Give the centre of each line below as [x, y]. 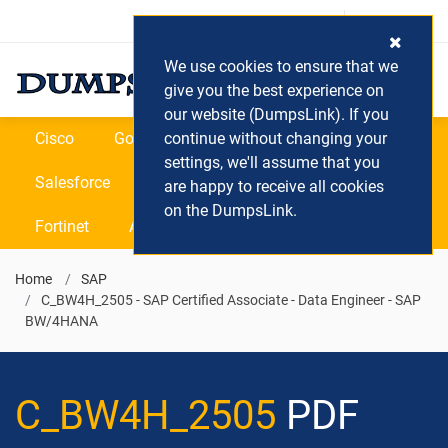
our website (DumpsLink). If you [276, 114]
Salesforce [72, 182]
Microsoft [238, 138]
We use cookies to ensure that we [281, 66]
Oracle [334, 138]
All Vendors [169, 226]
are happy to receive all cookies [274, 186]
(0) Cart [395, 21]
